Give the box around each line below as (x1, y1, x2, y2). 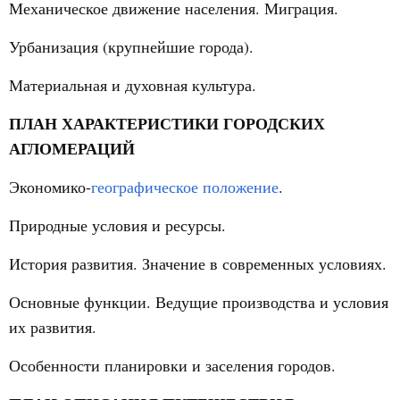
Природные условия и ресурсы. (9, 214, 226, 236)
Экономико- (9, 176, 91, 197)
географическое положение (91, 176, 279, 197)
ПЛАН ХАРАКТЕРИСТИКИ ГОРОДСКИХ (9, 112, 325, 135)
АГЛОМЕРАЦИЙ (9, 137, 135, 160)
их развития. (9, 316, 96, 337)
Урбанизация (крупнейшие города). (9, 36, 254, 57)
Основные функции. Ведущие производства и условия (9, 291, 388, 312)
